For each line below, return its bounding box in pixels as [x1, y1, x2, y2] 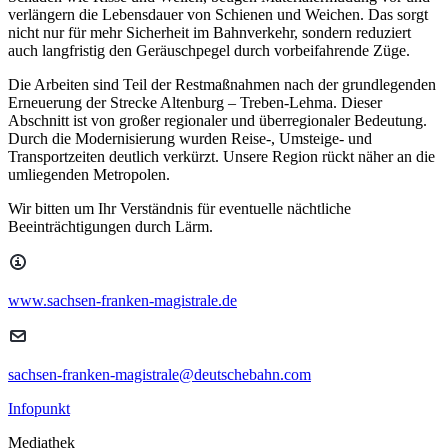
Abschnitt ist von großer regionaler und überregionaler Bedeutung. [8, 111, 427, 129]
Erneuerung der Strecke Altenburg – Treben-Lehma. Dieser [8, 93, 382, 111]
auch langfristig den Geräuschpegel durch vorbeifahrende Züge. [8, 41, 410, 59]
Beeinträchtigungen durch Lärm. [8, 217, 213, 235]
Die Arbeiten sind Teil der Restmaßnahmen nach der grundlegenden [8, 75, 436, 93]
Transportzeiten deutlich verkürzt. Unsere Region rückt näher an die [8, 147, 435, 165]
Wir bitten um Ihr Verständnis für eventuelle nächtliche [8, 199, 351, 217]
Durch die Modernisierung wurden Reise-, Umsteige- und [8, 129, 372, 147]
